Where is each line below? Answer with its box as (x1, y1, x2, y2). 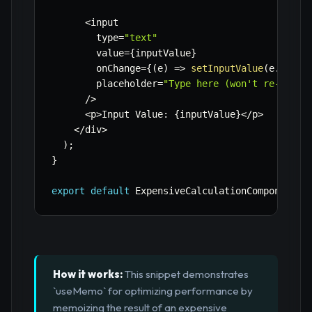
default (91, 185, 130, 197)
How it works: (53, 267, 123, 281)
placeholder (52, 78, 157, 90)
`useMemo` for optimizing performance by (53, 284, 253, 298)
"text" (124, 32, 157, 44)
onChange (52, 63, 141, 75)
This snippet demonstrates (123, 267, 249, 281)
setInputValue (191, 63, 263, 75)
